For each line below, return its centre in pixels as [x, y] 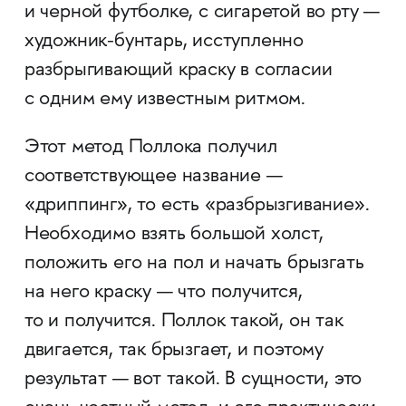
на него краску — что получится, [163, 293]
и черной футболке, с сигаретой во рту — [202, 13]
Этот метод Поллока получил [150, 148]
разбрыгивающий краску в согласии [178, 71]
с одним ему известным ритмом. [165, 100]
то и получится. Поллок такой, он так [184, 322]
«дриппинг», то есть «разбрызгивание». [197, 206]
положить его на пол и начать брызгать [194, 264]
